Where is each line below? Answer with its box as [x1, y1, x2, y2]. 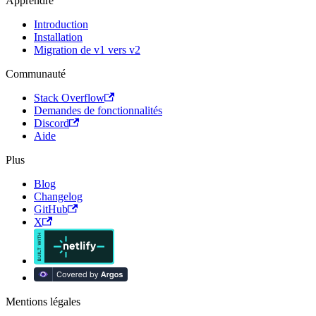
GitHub [34, 203, 68, 216]
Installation [34, 31, 83, 44]
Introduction [34, 18, 88, 31]
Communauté [6, 68, 66, 80]
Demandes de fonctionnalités [34, 104, 162, 117]
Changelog [34, 190, 83, 203]
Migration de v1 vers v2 [34, 44, 140, 56]
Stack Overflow [34, 92, 104, 104]
